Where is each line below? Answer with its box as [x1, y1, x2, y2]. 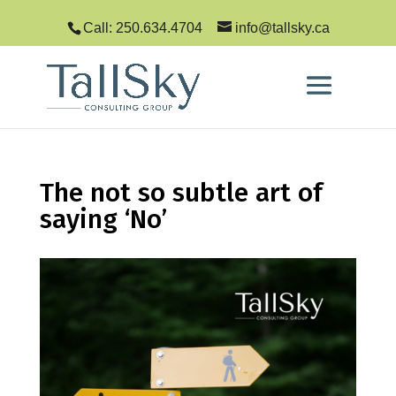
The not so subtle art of [39, 177, 323, 209]
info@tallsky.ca [234, 20, 330, 35]
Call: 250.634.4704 [82, 20, 202, 35]
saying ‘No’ [39, 203, 167, 235]
